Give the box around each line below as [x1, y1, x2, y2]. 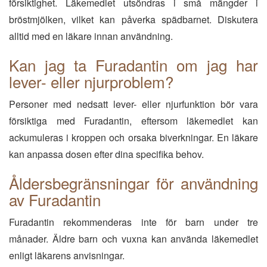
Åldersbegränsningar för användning [9, 172, 258, 194]
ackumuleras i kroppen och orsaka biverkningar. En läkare [9, 131, 258, 144]
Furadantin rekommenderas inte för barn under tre [9, 215, 258, 229]
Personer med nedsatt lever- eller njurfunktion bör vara [9, 97, 258, 111]
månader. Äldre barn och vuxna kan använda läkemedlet [9, 232, 258, 246]
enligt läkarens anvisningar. [9, 249, 125, 262]
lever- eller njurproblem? [9, 70, 173, 92]
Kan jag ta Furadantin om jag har [9, 54, 258, 76]
